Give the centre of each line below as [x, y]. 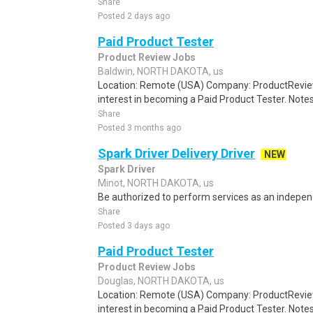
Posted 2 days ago [134, 16]
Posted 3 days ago [134, 226]
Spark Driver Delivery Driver [176, 153]
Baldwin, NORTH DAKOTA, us [161, 71]
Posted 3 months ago [139, 128]
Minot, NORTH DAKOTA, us [156, 183]
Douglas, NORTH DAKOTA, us [161, 281]
